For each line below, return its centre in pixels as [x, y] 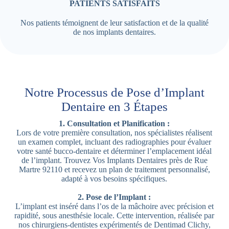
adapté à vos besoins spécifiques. [114, 178]
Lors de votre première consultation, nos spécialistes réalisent [114, 132]
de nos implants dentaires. [114, 32]
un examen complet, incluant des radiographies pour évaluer [114, 142]
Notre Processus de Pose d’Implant [114, 92]
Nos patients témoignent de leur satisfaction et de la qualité [114, 22]
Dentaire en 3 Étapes [114, 106]
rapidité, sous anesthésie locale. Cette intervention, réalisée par [114, 215]
